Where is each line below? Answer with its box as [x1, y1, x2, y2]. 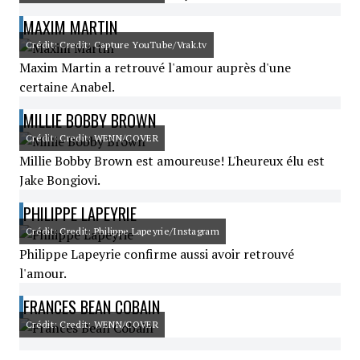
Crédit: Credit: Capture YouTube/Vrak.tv [26, 39, 207, 51]
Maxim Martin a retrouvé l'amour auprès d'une [19, 59, 291, 76]
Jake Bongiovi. [19, 171, 100, 189]
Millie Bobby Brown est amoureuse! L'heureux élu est [19, 152, 325, 170]
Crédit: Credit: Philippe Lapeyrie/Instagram [26, 225, 219, 237]
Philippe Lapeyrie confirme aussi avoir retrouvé [19, 245, 294, 263]
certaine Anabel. [19, 78, 115, 96]
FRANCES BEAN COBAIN [23, 295, 160, 319]
